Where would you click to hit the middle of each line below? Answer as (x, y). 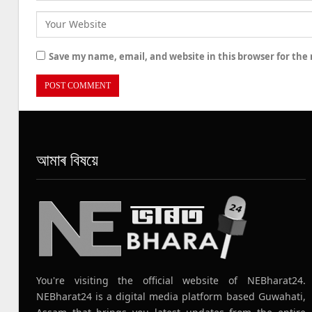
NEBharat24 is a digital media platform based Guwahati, (171, 296)
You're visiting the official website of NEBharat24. (171, 280)
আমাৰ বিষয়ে (67, 161)
